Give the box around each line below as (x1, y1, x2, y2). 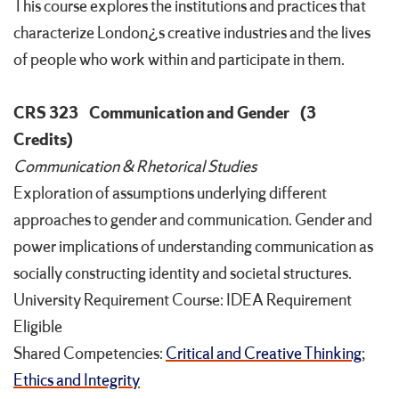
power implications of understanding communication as (13, 236, 373, 258)
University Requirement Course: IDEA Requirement (13, 289, 352, 312)
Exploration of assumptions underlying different (13, 183, 327, 205)
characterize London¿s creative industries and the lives (13, 22, 370, 45)
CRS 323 (13, 102, 78, 125)
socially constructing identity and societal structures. (13, 263, 352, 285)
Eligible (13, 316, 62, 338)
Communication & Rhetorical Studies (13, 156, 256, 178)
